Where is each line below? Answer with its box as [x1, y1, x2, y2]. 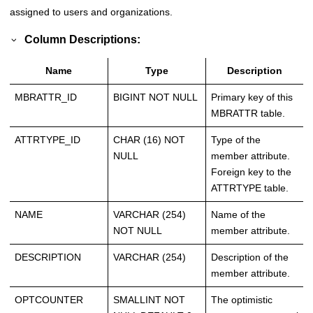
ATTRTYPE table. [211, 182, 289, 194]
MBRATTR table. [211, 108, 285, 119]
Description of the [211, 252, 289, 263]
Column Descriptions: [24, 33, 141, 46]
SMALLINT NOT [113, 294, 185, 306]
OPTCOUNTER [15, 294, 83, 306]
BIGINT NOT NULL [113, 92, 198, 103]
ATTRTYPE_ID [15, 134, 80, 146]
